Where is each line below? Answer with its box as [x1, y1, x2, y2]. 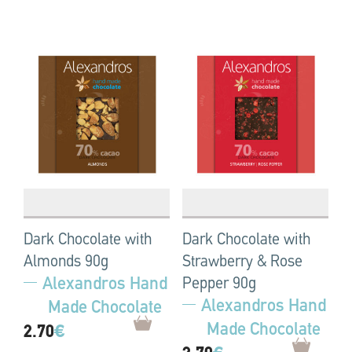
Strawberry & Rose [182, 255, 302, 271]
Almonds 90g [24, 255, 108, 271]
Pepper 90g [182, 277, 256, 293]
